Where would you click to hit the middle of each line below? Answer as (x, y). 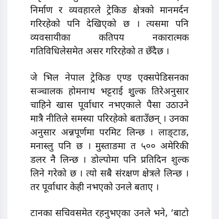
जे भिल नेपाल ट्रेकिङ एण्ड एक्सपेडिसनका (109, 78)
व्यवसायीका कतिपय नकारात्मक (109, 39)
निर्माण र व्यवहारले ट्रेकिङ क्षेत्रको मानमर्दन (109, 11)
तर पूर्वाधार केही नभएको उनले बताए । (95, 188)
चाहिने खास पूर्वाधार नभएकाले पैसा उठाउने (109, 106)
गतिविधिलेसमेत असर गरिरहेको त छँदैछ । (100, 52)
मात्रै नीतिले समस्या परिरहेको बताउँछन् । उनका (109, 119)
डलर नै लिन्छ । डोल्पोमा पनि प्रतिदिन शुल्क (109, 160)
